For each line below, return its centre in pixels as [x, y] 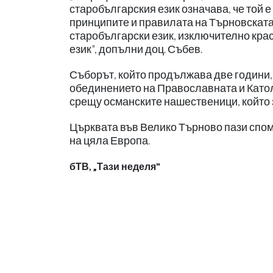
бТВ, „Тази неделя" [115, 166]
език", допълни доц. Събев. [136, 49]
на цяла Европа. [110, 140]
